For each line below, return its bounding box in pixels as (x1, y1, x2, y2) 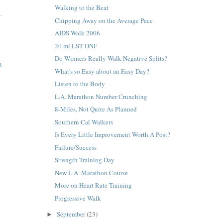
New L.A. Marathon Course (54, 168, 128, 177)
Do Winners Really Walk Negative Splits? (54, 54, 167, 63)
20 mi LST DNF (54, 41, 97, 50)
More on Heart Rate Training (54, 181, 132, 190)
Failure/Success (54, 142, 97, 152)
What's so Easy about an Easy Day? (54, 66, 149, 76)
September (56, 209, 87, 219)
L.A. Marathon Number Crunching (54, 92, 147, 101)
